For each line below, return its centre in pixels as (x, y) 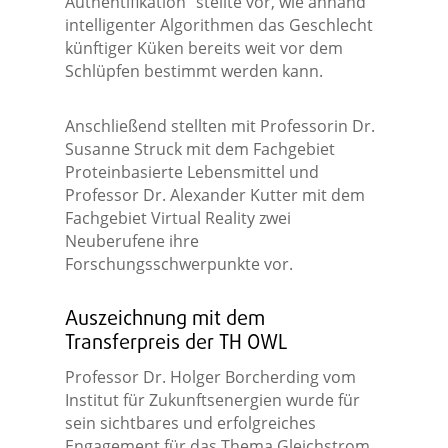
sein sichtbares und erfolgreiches (190, 423)
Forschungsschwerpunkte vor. (178, 264)
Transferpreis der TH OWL (175, 344)
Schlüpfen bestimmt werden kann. (193, 71)
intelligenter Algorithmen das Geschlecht (218, 25)
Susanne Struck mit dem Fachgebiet (199, 149)
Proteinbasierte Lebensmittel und (191, 172)
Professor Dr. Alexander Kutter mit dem (214, 195)
